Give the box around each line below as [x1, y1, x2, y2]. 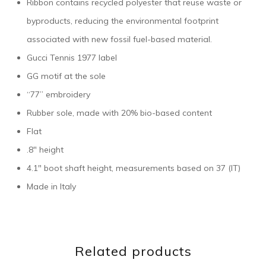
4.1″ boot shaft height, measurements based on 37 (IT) [27, 163, 240, 174]
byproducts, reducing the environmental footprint [27, 15, 218, 27]
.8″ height [27, 144, 64, 156]
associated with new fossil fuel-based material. [27, 34, 212, 45]
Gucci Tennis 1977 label [27, 52, 117, 64]
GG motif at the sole [27, 71, 106, 82]
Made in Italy [27, 181, 76, 192]
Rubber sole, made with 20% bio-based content [27, 107, 212, 119]
